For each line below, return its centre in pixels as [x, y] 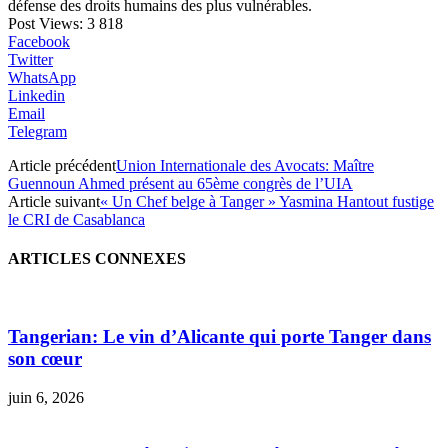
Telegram [37, 131]
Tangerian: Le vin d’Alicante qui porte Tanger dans [219, 337]
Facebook [39, 41]
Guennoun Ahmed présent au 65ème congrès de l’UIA [180, 183]
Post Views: [45, 23]
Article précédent [62, 165]
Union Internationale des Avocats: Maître [245, 165]
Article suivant [54, 201]
